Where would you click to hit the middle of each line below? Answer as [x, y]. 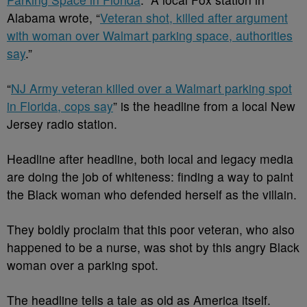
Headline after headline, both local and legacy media [150, 159]
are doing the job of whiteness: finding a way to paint [150, 176]
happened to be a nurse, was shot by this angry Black [153, 247]
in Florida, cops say [60, 106]
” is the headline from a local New [204, 106]
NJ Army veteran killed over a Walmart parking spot [151, 88]
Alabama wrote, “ [53, 17]
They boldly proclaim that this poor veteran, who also [151, 229]
